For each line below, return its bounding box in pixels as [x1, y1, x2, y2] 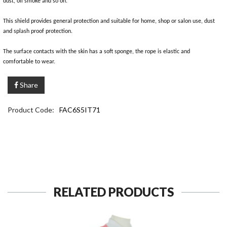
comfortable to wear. [3, 58, 55, 65]
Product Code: [8, 105, 54, 114]
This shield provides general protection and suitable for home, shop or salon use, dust [3, 18, 215, 24]
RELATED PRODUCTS [53, 184, 174, 199]
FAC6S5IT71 [59, 105, 100, 114]
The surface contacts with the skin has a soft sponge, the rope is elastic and [3, 48, 190, 55]
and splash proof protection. [3, 28, 72, 34]
